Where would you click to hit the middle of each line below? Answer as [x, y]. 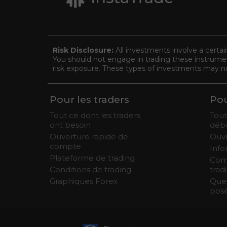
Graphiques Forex [84, 181]
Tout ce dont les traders [95, 115]
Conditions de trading [90, 169]
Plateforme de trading [92, 158]
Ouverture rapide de [89, 137]
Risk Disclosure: [84, 50]
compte [65, 146]
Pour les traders [89, 100]
